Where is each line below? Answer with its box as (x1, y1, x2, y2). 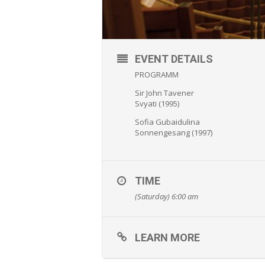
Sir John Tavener (135, 88, 194, 99)
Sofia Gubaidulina (135, 117, 200, 128)
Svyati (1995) (135, 98, 179, 109)
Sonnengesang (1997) (135, 127, 212, 138)
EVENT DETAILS (135, 53, 213, 66)
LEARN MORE (135, 231, 200, 244)
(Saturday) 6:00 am (135, 191, 198, 202)
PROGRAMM (135, 69, 179, 80)
